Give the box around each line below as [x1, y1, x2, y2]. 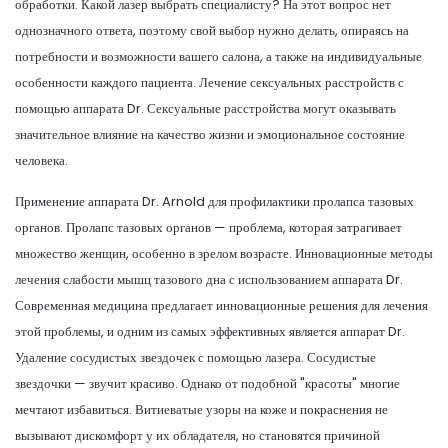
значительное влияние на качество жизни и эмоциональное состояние [15, 124, 405, 144]
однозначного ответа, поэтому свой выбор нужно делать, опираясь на [15, 20, 409, 40]
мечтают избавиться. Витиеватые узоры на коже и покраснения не [15, 399, 388, 419]
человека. [15, 150, 68, 170]
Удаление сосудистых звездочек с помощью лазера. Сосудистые [15, 347, 376, 367]
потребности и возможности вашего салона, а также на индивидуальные [15, 46, 422, 66]
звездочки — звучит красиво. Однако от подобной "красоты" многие [15, 373, 400, 393]
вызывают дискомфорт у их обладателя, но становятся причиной [15, 425, 380, 445]
